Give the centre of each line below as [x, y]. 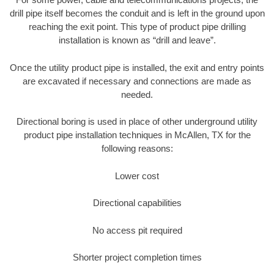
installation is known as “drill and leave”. [137, 40]
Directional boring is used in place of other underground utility [137, 122]
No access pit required [137, 230]
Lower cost [137, 176]
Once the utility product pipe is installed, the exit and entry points [137, 67]
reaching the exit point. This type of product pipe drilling [137, 27]
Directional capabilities [137, 203]
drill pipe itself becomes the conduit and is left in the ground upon [137, 13]
